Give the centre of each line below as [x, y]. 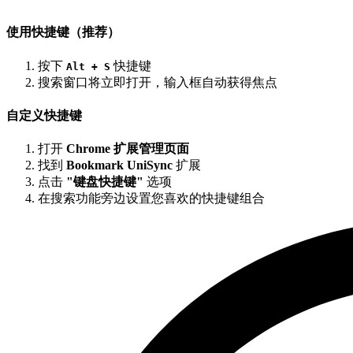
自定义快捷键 [44, 115]
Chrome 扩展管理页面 [128, 149]
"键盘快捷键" [105, 182]
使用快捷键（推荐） [63, 32]
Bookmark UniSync [119, 165]
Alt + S [88, 66]
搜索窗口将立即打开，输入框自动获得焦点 [158, 82]
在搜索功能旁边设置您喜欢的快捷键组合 [151, 199]
